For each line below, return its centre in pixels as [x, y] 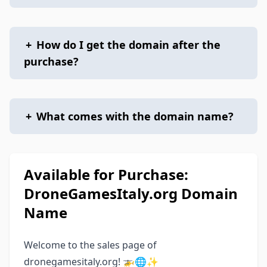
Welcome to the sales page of [90, 245]
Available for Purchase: [106, 174]
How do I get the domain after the [128, 45]
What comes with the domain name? [135, 116]
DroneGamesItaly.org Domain [131, 193]
